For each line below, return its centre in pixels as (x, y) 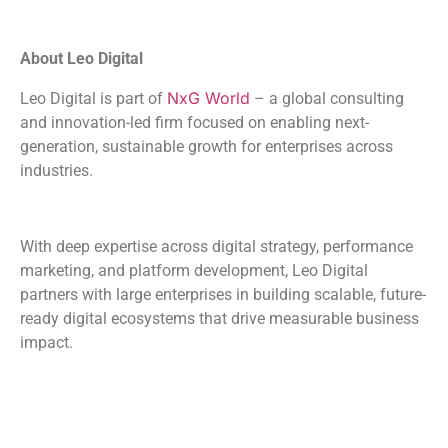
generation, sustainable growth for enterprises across (206, 146)
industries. (56, 170)
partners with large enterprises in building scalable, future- (223, 295)
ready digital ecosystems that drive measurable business (219, 319)
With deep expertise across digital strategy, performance (216, 247)
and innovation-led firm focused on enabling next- (194, 122)
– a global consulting (327, 98)
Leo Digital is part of (93, 98)
